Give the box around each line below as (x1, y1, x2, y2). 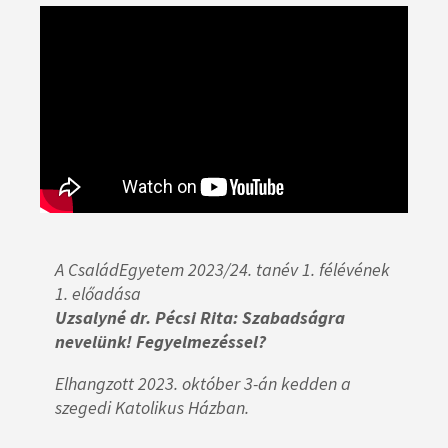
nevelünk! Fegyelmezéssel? (55, 330, 266, 354)
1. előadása (55, 282, 141, 306)
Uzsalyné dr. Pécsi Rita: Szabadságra (55, 306, 345, 330)
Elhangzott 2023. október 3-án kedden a (55, 372, 351, 396)
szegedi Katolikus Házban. (55, 396, 249, 420)
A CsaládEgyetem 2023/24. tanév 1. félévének (55, 258, 390, 282)
